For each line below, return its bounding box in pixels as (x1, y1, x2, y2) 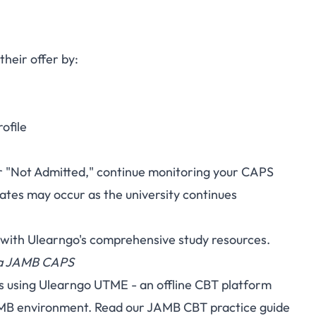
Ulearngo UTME (39, 276, 128, 293)
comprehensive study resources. (87, 231, 270, 248)
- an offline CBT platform (128, 276, 272, 293)
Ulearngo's (28, 231, 87, 248)
